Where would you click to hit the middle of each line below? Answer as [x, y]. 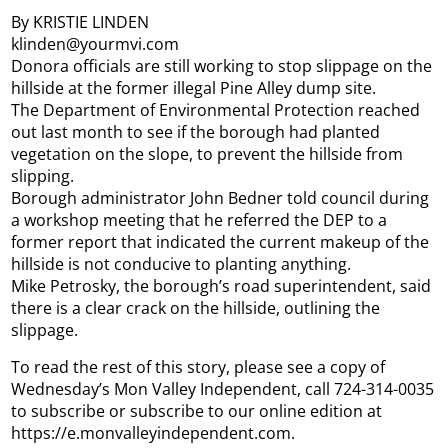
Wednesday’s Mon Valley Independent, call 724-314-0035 [223, 388]
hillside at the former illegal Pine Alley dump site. [194, 87]
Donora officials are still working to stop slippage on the [222, 65]
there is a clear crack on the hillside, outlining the [196, 307]
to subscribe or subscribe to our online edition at [197, 410]
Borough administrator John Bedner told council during [220, 197]
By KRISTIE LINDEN [80, 21]
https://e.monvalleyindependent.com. [153, 432]
